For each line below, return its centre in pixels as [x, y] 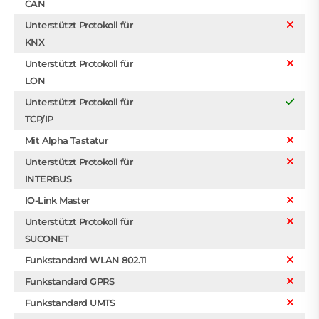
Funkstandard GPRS [70, 281]
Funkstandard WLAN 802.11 [86, 260]
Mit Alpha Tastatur [67, 140]
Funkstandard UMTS [70, 302]
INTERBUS [48, 178]
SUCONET [47, 238]
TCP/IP [39, 119]
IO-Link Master [57, 200]
